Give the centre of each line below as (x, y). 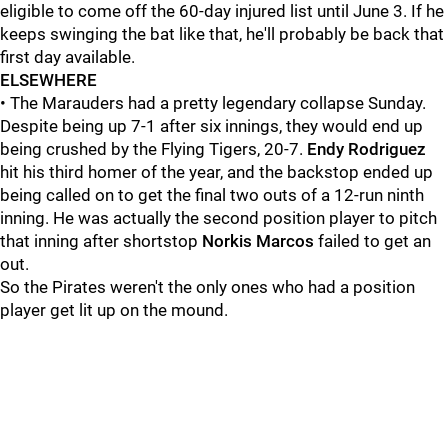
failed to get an (372, 241)
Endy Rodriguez (366, 149)
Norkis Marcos (258, 241)
